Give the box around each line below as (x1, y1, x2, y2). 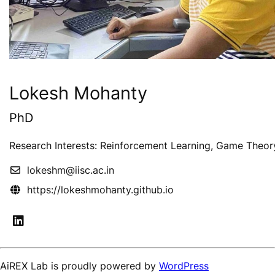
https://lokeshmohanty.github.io (27, 184, 174, 196)
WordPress (159, 260, 209, 273)
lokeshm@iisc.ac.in (27, 164, 114, 177)
